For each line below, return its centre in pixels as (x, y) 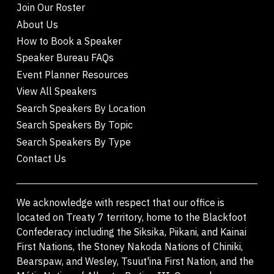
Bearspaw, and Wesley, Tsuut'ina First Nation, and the (135, 261)
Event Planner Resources (72, 74)
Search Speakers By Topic (74, 125)
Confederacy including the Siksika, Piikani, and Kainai (131, 231)
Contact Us (41, 158)
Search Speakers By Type (73, 141)
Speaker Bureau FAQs (65, 57)
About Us (37, 24)
